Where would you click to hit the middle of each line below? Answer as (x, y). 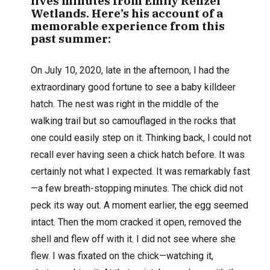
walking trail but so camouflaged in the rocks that (133, 121)
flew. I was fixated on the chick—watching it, (122, 256)
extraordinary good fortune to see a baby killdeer (133, 87)
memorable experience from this (128, 26)
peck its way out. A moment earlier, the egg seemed (140, 206)
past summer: (71, 39)
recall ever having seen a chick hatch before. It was (138, 155)
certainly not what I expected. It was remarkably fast (141, 172)
